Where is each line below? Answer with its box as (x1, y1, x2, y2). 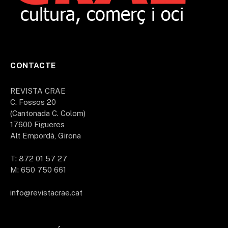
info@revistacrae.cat (10, 188, 82, 197)
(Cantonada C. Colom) (10, 108, 85, 118)
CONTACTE (10, 61, 56, 70)
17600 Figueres (10, 120, 65, 129)
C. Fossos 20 (10, 97, 56, 106)
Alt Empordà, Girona (10, 131, 81, 140)
